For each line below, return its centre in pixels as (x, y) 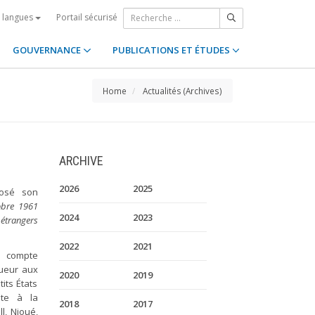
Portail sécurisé (87, 17)
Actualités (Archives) (182, 91)
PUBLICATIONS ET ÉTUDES (172, 50)
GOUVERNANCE (48, 50)
